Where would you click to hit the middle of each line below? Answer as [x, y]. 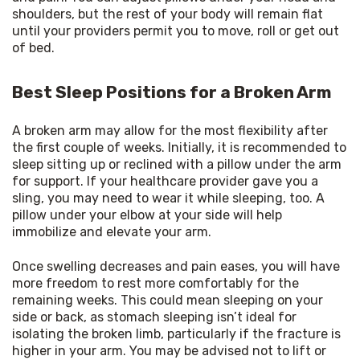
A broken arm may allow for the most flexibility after [170, 130]
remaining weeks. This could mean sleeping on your [168, 300]
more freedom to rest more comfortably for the [155, 283]
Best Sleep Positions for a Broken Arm [172, 92]
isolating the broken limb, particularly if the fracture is [176, 333]
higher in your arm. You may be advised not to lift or [169, 350]
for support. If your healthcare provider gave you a [165, 181]
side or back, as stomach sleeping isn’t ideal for [154, 317]
